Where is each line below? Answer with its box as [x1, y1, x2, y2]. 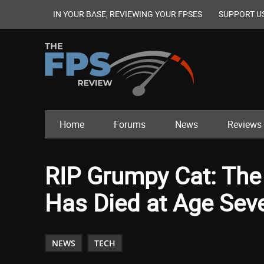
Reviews [227, 118, 262, 131]
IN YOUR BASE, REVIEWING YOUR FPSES [53, 8, 202, 19]
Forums [114, 118, 146, 131]
